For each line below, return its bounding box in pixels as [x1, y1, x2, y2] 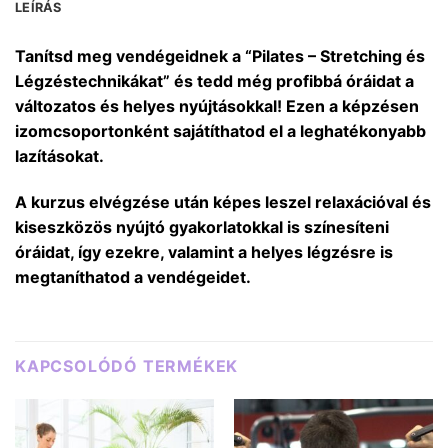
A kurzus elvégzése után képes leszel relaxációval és [15, 191, 431, 212]
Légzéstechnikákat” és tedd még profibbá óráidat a [15, 70, 414, 91]
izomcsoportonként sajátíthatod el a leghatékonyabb [15, 120, 426, 141]
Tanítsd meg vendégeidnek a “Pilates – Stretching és [15, 45, 425, 66]
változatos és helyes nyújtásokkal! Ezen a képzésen [15, 95, 419, 116]
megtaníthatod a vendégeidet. [15, 266, 255, 287]
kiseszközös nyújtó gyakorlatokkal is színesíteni [15, 216, 389, 237]
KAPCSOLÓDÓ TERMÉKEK [15, 355, 239, 376]
